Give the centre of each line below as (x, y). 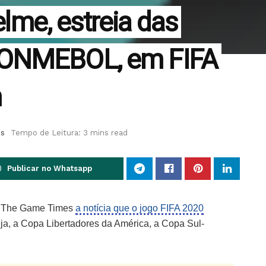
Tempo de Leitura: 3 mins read (69, 133)
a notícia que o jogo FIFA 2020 (140, 208)
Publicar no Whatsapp (49, 169)
